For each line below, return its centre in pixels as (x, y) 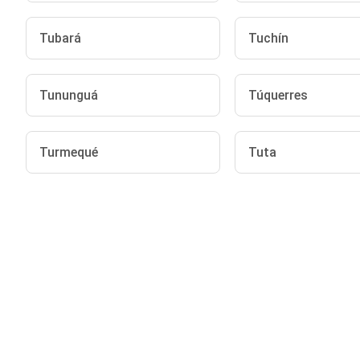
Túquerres (278, 95)
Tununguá (69, 95)
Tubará (60, 38)
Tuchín (268, 38)
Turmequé (69, 152)
